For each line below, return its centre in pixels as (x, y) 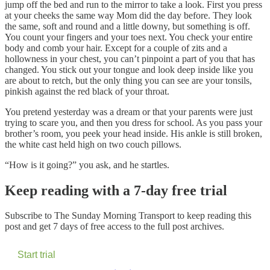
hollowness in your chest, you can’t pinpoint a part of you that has (130, 58)
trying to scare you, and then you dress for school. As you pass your (133, 122)
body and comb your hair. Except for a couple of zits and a (116, 48)
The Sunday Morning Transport (115, 216)
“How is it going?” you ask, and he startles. (87, 165)
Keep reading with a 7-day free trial (116, 190)
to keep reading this (213, 216)
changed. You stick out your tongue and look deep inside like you (129, 69)
